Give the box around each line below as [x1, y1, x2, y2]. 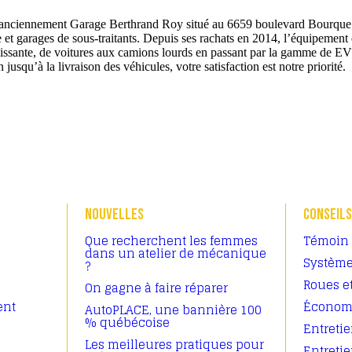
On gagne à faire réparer [85, 277, 228, 299]
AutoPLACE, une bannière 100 [85, 299, 262, 321]
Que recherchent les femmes [85, 230, 258, 251]
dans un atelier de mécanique [85, 243, 266, 264]
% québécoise [85, 312, 170, 333]
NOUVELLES [85, 205, 144, 224]
